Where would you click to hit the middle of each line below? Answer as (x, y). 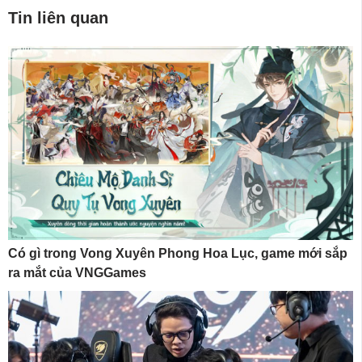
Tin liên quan (58, 17)
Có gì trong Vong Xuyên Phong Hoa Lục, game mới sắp (178, 253)
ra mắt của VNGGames (77, 272)
